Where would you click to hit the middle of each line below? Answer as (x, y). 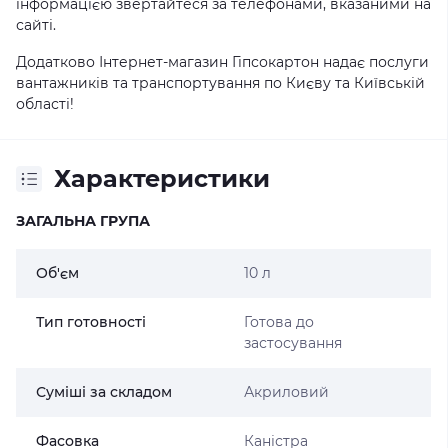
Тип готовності (91, 322)
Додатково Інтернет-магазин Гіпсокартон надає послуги (222, 62)
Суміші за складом (104, 392)
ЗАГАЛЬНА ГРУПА (83, 221)
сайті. (36, 25)
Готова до (278, 322)
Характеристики (162, 178)
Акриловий (286, 392)
